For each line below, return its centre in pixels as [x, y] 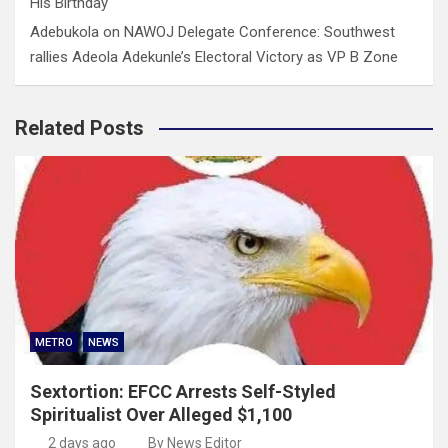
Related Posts [79, 127]
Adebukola [64, 31]
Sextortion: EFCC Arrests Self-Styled [183, 391]
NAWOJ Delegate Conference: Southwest [259, 31]
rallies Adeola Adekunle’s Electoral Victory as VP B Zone [214, 56]
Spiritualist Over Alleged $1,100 [161, 414]
